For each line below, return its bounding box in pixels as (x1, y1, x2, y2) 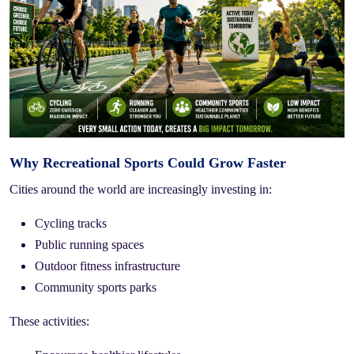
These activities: (9, 314, 89, 328)
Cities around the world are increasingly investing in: (9, 182, 272, 196)
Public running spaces (35, 237, 144, 251)
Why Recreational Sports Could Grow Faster (9, 154, 286, 171)
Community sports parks (35, 280, 156, 294)
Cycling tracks (35, 216, 107, 230)
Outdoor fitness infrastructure (35, 258, 180, 273)
